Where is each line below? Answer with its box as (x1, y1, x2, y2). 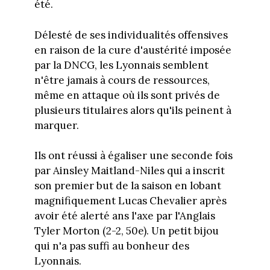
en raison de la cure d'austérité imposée (34, 43, 231, 57)
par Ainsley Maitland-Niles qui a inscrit (34, 164, 225, 178)
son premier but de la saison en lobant (34, 179, 221, 193)
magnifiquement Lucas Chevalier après (34, 194, 227, 208)
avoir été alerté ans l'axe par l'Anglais (34, 209, 215, 223)
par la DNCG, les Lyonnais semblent (34, 58, 209, 72)
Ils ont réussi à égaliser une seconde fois (34, 149, 233, 163)
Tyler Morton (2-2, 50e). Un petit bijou (34, 224, 219, 238)
